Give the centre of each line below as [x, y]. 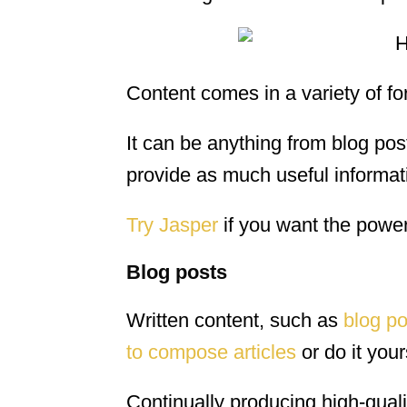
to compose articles [211, 352]
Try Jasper [172, 225]
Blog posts [177, 273]
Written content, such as [235, 321]
